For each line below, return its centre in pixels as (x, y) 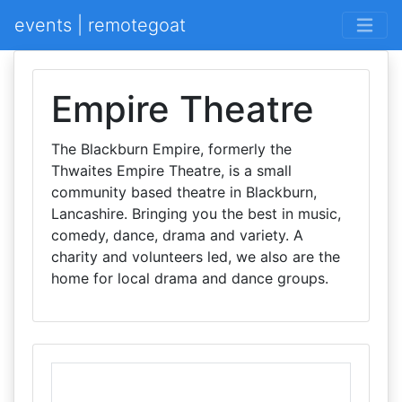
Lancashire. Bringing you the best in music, (196, 214)
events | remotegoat (100, 25)
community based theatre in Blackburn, (184, 192)
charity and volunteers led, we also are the (196, 257)
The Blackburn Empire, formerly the (171, 149)
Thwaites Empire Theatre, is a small (171, 170)
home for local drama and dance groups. (190, 278)
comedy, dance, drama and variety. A (177, 235)
